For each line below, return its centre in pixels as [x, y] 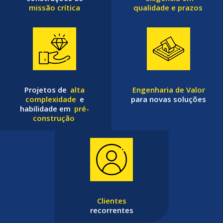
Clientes [111, 201]
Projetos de [47, 90]
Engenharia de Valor [168, 90]
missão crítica [55, 7]
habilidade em [46, 109]
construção [54, 118]
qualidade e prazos [168, 7]
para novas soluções [168, 99]
